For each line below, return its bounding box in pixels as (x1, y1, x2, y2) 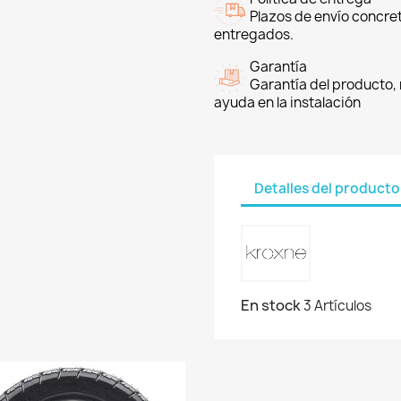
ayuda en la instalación (214, 93, 361, 113)
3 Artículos (303, 296, 371, 316)
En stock (241, 295, 301, 316)
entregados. (214, 25, 294, 45)
